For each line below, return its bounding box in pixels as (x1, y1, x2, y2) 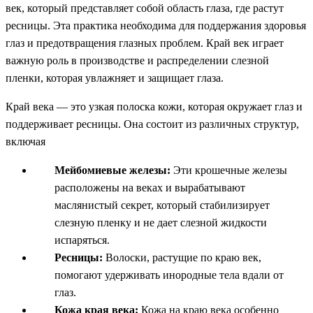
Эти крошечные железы (173, 163, 287, 176)
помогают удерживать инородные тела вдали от (54, 268, 284, 281)
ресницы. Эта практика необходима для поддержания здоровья (6, 19, 306, 31)
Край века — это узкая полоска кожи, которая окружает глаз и (6, 100, 303, 112)
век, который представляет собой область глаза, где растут (6, 1, 284, 14)
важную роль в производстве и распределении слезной (6, 54, 269, 66)
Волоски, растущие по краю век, (103, 251, 261, 263)
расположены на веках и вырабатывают (54, 181, 245, 194)
